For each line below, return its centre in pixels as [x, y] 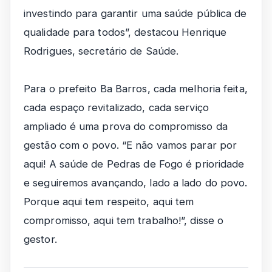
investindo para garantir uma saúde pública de [135, 13]
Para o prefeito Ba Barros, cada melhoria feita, [136, 89]
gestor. [40, 239]
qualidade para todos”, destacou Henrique [125, 32]
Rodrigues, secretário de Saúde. [101, 51]
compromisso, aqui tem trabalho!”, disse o [124, 220]
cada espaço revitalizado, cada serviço [116, 107]
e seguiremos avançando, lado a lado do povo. [136, 183]
